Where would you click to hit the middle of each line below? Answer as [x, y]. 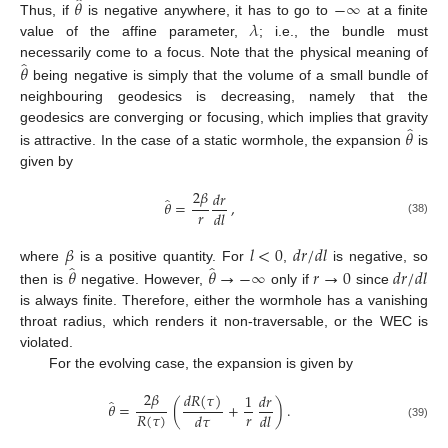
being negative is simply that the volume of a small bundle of [228, 74]
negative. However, [141, 279]
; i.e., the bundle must [344, 31]
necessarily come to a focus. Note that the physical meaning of [224, 52]
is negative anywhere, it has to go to [208, 10]
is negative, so [378, 256]
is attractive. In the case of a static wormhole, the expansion [213, 139]
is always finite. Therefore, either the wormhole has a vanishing [224, 300]
